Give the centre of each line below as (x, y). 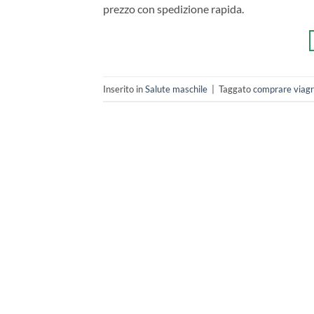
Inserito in (124, 89)
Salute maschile (176, 89)
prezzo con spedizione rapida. (173, 9)
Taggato (236, 89)
